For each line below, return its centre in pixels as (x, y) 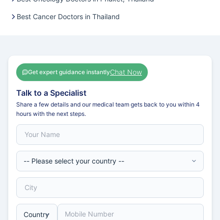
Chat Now (126, 72)
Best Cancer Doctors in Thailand (68, 16)
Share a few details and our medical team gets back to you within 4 (108, 104)
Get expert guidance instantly (69, 72)
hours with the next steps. (51, 114)
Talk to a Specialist (51, 93)
